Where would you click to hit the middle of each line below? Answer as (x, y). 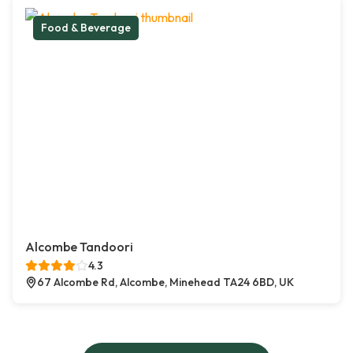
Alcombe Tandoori (79, 247)
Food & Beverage (86, 28)
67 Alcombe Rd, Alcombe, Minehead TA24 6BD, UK (165, 282)
